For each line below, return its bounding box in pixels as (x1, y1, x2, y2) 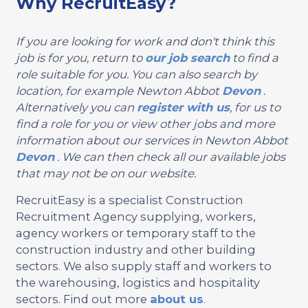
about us (149, 291, 203, 306)
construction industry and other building (15, 242, 256, 256)
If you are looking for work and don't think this (15, 34, 274, 48)
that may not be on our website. (15, 166, 196, 180)
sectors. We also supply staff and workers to (15, 258, 272, 273)
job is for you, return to (15, 50, 145, 65)
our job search (144, 50, 230, 65)
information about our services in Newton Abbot (15, 133, 288, 147)
